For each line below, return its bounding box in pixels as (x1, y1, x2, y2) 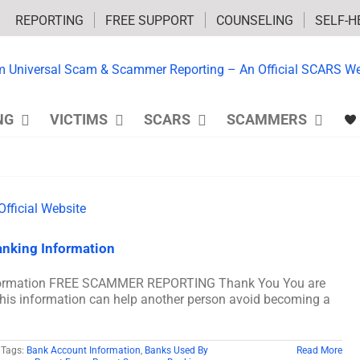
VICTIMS (49, 111, 108, 128)
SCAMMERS (226, 111, 307, 128)
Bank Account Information (27, 345, 141, 356)
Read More (297, 345, 342, 356)
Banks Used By (145, 345, 208, 356)
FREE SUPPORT (105, 12, 194, 28)
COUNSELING (216, 12, 293, 28)
